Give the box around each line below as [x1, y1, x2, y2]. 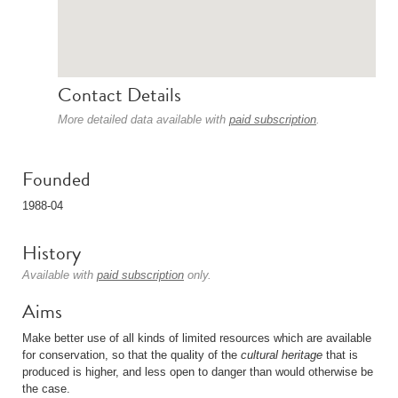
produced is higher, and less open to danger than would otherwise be [22, 365, 373, 378]
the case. [22, 382, 70, 395]
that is [322, 348, 358, 362]
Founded [22, 164, 91, 194]
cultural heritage [241, 348, 322, 362]
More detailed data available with [58, 113, 229, 126]
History [22, 238, 81, 267]
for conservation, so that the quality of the [22, 348, 241, 362]
